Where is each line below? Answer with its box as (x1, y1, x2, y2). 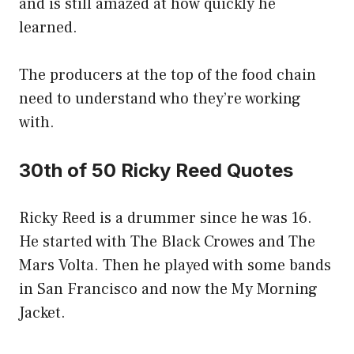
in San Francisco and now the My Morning (19, 279, 318, 300)
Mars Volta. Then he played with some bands (19, 255, 331, 277)
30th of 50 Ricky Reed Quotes (19, 159, 298, 183)
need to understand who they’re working (19, 88, 301, 110)
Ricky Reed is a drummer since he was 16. (19, 208, 312, 229)
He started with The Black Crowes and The (19, 232, 315, 253)
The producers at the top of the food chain (19, 65, 316, 86)
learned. (19, 17, 77, 39)
